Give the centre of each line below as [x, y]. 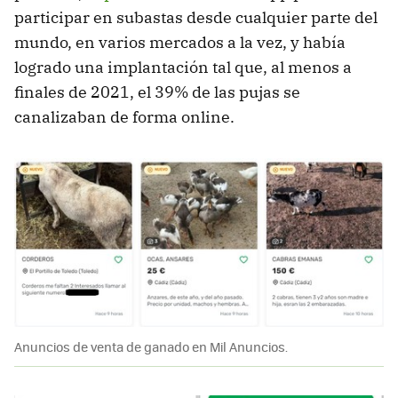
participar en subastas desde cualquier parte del [196, 17]
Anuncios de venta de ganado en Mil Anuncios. [151, 347]
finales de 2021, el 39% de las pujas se [157, 92]
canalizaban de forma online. [124, 116]
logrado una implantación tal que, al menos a [183, 67]
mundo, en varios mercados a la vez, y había [180, 42]
